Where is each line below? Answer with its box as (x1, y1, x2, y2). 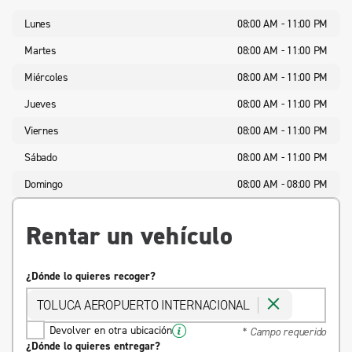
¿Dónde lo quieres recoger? (26, 268, 156, 283)
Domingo (24, 177, 63, 191)
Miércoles (24, 70, 68, 84)
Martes (24, 43, 57, 57)
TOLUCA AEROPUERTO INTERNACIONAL (36, 296, 250, 313)
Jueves (24, 97, 57, 111)
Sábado (24, 150, 57, 164)
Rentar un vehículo (26, 218, 233, 252)
